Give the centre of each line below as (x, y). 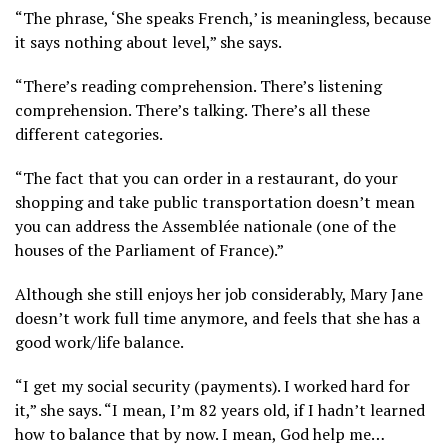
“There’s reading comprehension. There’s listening (198, 85)
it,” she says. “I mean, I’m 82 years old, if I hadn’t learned (220, 409)
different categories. (89, 133)
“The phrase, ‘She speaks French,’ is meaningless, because (223, 17)
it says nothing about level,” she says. (148, 41)
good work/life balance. (99, 341)
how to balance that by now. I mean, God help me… (200, 433)
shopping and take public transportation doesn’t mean (215, 201)
